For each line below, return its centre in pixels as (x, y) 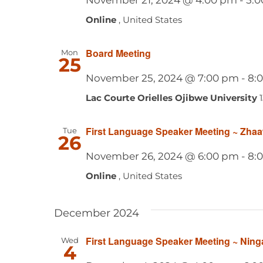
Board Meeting (118, 53)
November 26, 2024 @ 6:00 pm (162, 156)
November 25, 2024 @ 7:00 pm (162, 78)
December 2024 (96, 213)
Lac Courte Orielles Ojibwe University (172, 97)
